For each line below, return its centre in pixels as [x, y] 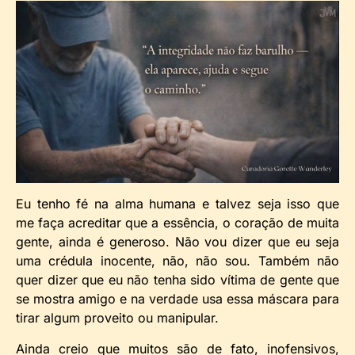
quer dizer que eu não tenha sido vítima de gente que [177, 280]
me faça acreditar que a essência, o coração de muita [177, 223]
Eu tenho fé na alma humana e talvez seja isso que [177, 204]
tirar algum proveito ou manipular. [117, 318]
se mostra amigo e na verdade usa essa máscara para [177, 299]
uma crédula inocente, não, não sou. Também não [177, 261]
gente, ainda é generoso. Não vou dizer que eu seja [177, 242]
